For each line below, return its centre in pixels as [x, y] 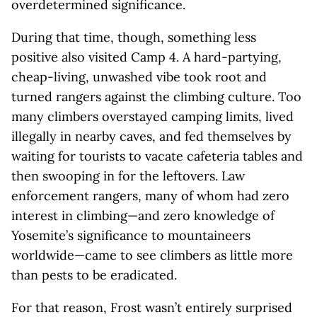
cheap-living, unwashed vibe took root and [139, 77]
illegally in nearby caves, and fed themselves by [151, 136]
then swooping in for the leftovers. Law [128, 176]
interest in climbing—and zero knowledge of [143, 215]
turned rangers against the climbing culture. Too [156, 97]
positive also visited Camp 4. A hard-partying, [146, 57]
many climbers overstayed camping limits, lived [152, 116]
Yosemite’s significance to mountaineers [131, 235]
